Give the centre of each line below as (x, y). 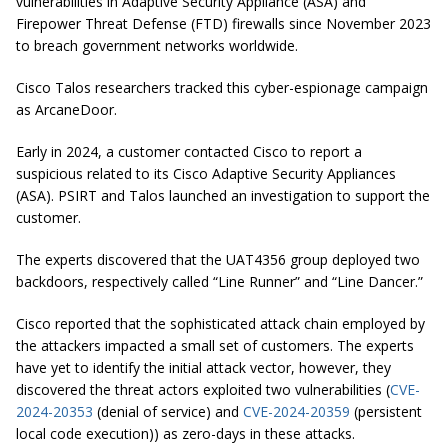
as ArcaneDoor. (66, 110)
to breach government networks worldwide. (157, 46)
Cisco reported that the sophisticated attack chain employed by (220, 324)
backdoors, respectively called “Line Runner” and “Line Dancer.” (219, 282)
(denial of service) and (168, 412)
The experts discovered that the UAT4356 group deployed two (218, 260)
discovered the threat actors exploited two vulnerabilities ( (203, 390)
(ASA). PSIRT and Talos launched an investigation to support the (223, 196)
